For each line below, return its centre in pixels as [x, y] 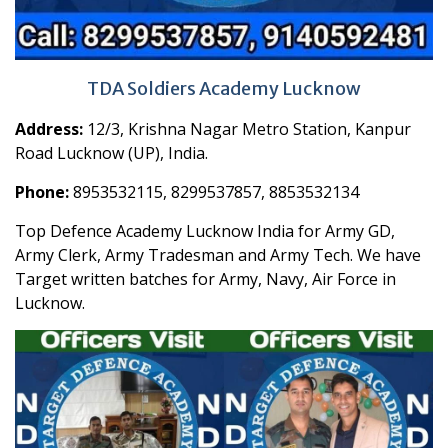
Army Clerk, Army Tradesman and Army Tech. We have [218, 255]
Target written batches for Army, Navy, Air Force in [205, 279]
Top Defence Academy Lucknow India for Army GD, [205, 231]
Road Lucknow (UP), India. [111, 153]
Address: [49, 129]
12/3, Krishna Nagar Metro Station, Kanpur [247, 129]
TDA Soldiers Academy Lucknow [224, 89]
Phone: [42, 192]
